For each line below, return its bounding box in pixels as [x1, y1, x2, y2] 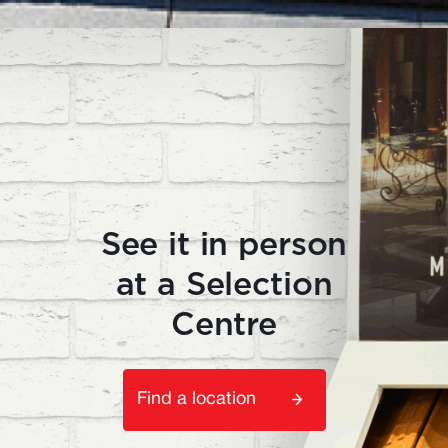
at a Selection [115, 268, 333, 301]
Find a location [136, 390, 256, 408]
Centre [170, 308, 278, 341]
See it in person [100, 228, 348, 261]
